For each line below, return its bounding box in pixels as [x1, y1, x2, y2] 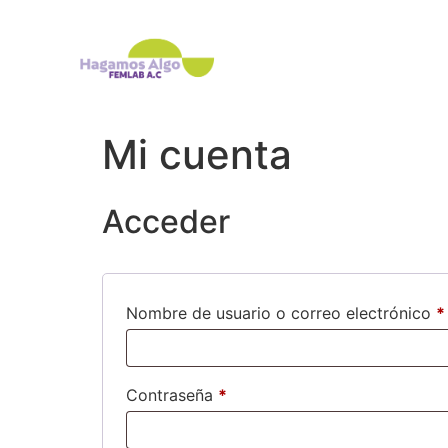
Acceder [102, 202, 230, 242]
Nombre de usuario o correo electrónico [126, 303, 436, 324]
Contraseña [126, 385, 218, 406]
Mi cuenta [102, 130, 292, 180]
